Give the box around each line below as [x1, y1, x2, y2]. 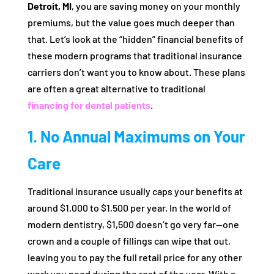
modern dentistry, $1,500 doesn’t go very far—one [27, 218, 239, 230]
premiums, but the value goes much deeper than [27, 17, 235, 28]
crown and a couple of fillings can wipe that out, [27, 235, 231, 246]
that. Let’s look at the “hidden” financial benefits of [27, 33, 243, 45]
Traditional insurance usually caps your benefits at [27, 185, 243, 197]
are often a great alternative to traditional [27, 83, 206, 94]
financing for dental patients [27, 99, 150, 111]
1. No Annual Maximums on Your [27, 127, 245, 146]
